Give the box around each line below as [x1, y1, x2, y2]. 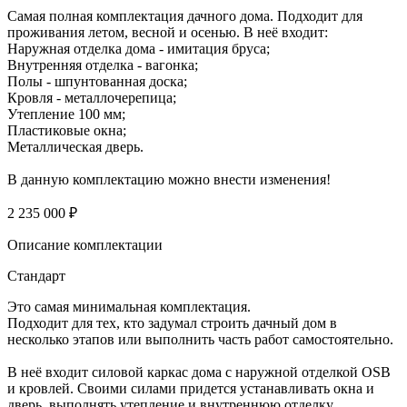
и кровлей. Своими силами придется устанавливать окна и [7, 381, 374, 397]
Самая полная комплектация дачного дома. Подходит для [7, 8, 362, 25]
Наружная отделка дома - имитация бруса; [7, 41, 270, 57]
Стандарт [7, 268, 65, 284]
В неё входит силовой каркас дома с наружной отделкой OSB [7, 364, 391, 381]
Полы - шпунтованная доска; [7, 74, 187, 90]
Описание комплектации [7, 237, 163, 253]
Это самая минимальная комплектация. [7, 299, 251, 315]
